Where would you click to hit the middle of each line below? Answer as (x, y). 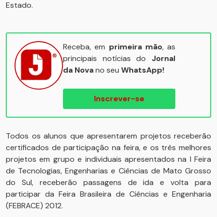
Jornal (163, 58)
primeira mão (135, 47)
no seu (107, 70)
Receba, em (86, 47)
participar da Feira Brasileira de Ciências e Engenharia (108, 194)
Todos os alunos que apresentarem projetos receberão (108, 136)
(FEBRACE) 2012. (34, 206)
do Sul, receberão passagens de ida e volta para (108, 182)
